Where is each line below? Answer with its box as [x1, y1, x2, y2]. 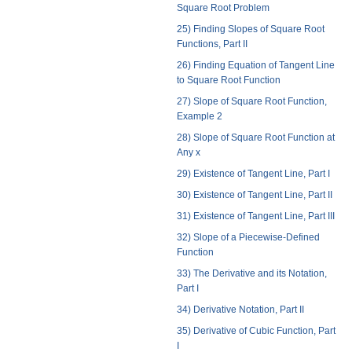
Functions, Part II [176, 38, 247, 50]
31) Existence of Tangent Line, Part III [176, 211, 335, 222]
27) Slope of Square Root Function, [176, 96, 327, 108]
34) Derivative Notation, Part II [176, 304, 304, 316]
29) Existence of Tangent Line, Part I [176, 168, 330, 180]
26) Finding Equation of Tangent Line [176, 60, 335, 71]
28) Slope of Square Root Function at [176, 132, 335, 144]
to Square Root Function [176, 75, 280, 86]
